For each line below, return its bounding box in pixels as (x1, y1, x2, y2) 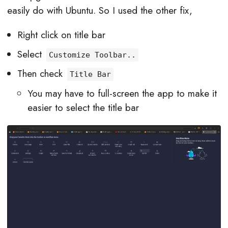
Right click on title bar (17, 28, 105, 42)
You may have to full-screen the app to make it (27, 86, 217, 100)
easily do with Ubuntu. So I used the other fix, (7, 4, 192, 18)
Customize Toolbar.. (49, 50, 136, 60)
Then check (17, 67, 66, 81)
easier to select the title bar (27, 100, 139, 115)
